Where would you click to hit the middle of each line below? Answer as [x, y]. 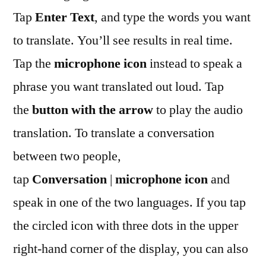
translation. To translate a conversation [114, 133]
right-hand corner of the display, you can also [131, 249]
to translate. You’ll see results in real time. [123, 40]
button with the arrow [93, 110]
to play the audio [198, 110]
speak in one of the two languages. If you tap [129, 202]
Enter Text [65, 17]
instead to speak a [194, 64]
